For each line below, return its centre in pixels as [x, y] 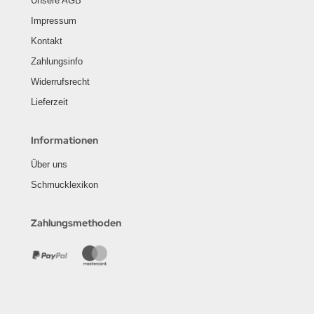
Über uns [49, 164]
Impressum [54, 21]
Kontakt [47, 41]
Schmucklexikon [64, 185]
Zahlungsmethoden [76, 223]
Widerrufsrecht [60, 82]
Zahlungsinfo [57, 61]
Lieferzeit [49, 102]
